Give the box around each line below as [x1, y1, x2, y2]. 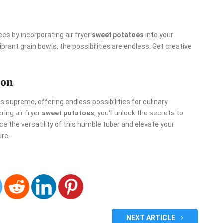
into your [144, 30, 173, 39]
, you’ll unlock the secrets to [94, 109, 183, 117]
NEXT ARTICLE [126, 213, 177, 222]
